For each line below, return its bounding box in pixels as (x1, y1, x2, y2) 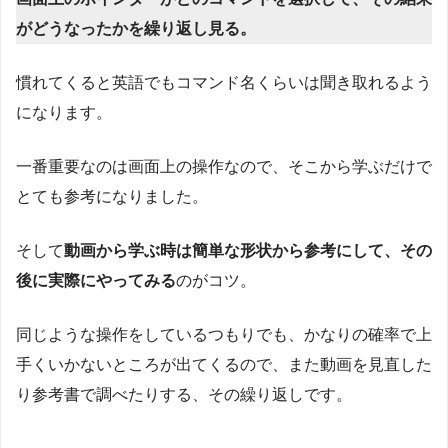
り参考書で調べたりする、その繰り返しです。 (16, 386, 352, 404)
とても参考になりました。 (16, 188, 208, 206)
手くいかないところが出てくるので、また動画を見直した (16, 356, 432, 374)
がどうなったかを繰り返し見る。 (16, 20, 256, 38)
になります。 (16, 104, 112, 122)
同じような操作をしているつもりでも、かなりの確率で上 (16, 326, 432, 344)
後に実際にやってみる (16, 272, 176, 290)
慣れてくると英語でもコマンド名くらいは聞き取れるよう (16, 74, 432, 92)
